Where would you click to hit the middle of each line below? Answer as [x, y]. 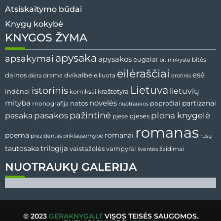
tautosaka [22, 148]
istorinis [50, 91]
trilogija [54, 148]
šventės [148, 149]
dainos [16, 75]
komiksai [83, 92]
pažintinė [90, 115]
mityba [18, 103]
